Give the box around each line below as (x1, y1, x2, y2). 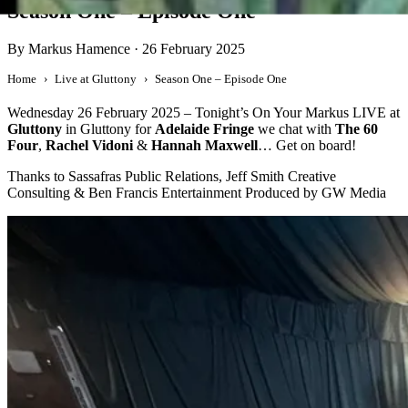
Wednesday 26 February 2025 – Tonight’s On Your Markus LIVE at (7, 105, 400, 121)
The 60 (335, 121, 378, 138)
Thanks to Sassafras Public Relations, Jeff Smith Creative (7, 168, 336, 185)
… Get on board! (258, 138, 356, 154)
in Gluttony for (62, 121, 155, 138)
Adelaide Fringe (155, 121, 254, 138)
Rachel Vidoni (46, 138, 133, 154)
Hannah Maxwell (151, 138, 258, 154)
